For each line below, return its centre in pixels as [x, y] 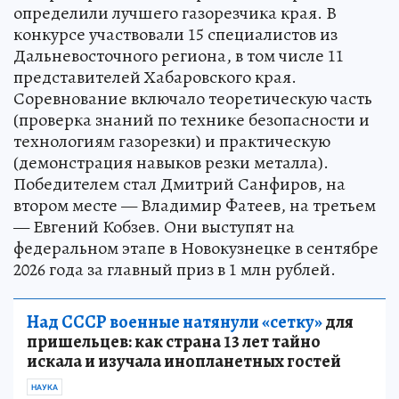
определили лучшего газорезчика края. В [175, 45]
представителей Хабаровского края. [155, 110]
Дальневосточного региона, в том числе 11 [179, 88]
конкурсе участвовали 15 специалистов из [175, 67]
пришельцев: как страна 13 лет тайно [174, 374]
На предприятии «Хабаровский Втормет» [176, 24]
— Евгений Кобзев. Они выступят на [154, 259]
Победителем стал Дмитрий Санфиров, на [179, 216]
